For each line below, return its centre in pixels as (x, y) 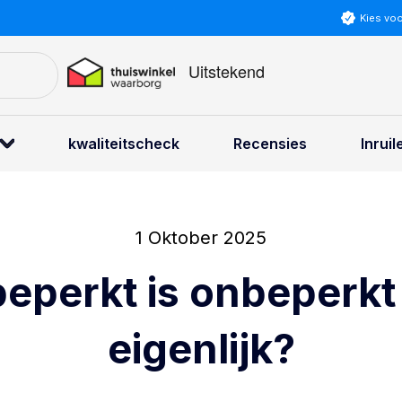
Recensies (270, 144)
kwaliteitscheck (124, 144)
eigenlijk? (201, 349)
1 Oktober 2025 (201, 238)
